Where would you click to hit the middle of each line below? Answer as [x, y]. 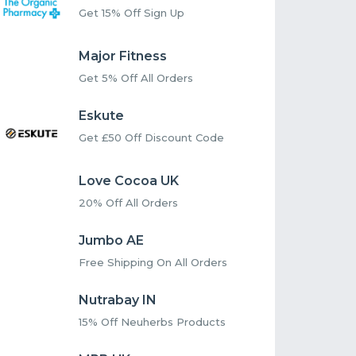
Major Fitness [123, 56]
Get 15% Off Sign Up [132, 13]
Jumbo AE [112, 241]
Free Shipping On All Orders [153, 263]
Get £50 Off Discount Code [152, 138]
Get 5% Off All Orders [136, 78]
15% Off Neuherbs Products [153, 322]
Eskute [102, 116]
